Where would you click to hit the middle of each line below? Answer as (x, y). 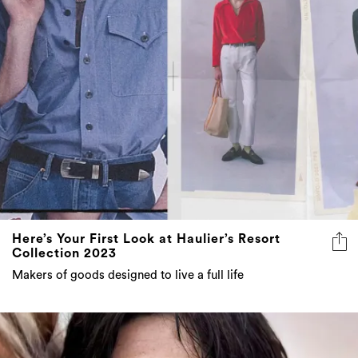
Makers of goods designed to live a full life (128, 276)
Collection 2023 (64, 254)
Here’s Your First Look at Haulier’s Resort (146, 239)
